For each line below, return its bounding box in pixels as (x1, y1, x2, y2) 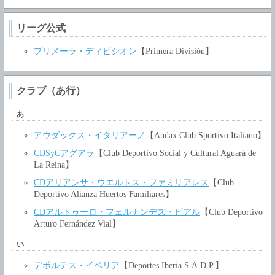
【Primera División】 (137, 47, 214, 56)
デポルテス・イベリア (34, 260, 120, 270)
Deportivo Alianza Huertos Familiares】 (34, 189, 174, 199)
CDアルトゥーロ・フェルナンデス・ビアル (34, 207, 200, 217)
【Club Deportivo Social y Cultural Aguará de (95, 148, 256, 158)
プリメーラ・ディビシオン (34, 47, 137, 56)
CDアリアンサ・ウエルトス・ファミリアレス (34, 177, 209, 187)
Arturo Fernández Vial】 (34, 219, 120, 228)
